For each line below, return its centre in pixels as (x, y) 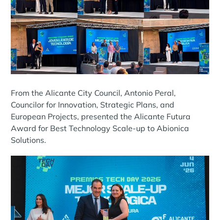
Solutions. (29, 140)
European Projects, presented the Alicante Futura (101, 117)
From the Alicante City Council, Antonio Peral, (94, 93)
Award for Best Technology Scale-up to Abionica (100, 128)
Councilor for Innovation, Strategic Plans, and (93, 105)
